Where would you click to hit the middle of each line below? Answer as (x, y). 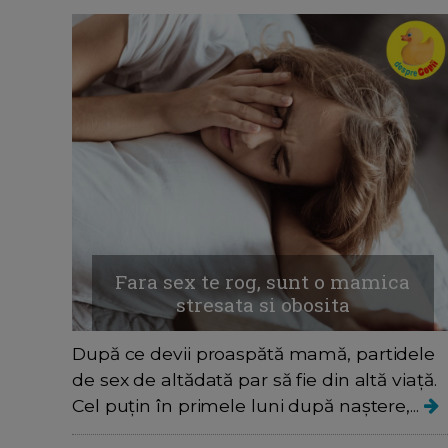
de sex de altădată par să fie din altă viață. (254, 380)
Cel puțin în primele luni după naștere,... (248, 406)
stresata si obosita (262, 305)
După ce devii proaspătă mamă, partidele (254, 354)
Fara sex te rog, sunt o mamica (263, 282)
